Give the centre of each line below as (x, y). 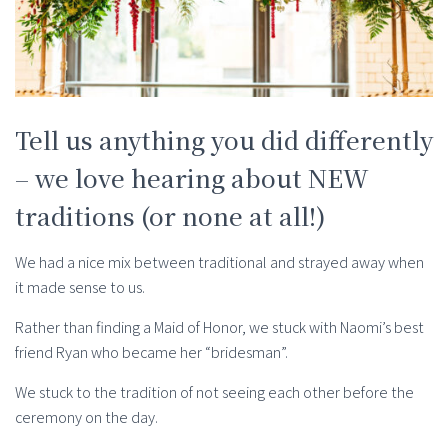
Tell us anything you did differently (224, 140)
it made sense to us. (80, 288)
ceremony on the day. (86, 418)
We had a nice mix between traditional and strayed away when (219, 263)
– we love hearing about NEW (192, 178)
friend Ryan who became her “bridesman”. (151, 353)
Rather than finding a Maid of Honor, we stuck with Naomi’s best (219, 328)
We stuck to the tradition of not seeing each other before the (214, 393)
